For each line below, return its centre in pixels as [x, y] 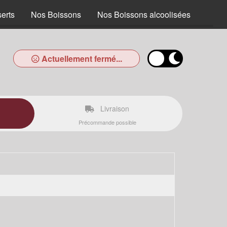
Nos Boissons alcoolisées [144, 14]
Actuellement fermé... [81, 59]
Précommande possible [107, 122]
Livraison [114, 108]
